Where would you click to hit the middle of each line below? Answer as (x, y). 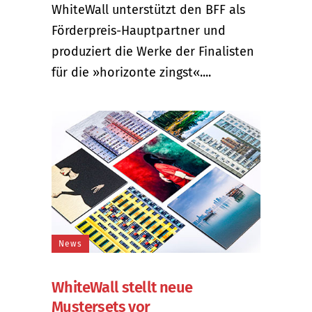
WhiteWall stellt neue (122, 287)
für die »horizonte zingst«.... (131, 72)
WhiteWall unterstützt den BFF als (148, 9)
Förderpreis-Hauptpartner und (139, 30)
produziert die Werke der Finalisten (153, 51)
